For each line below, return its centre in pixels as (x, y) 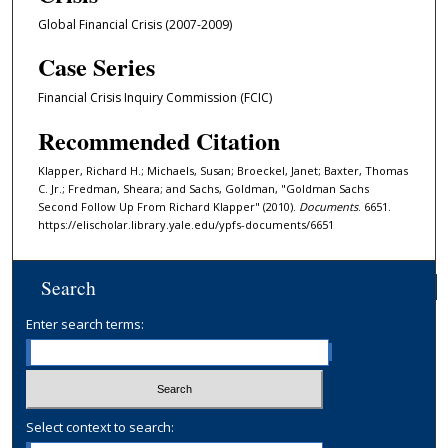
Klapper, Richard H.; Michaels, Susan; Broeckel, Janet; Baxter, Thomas (222, 170)
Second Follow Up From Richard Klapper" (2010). (168, 206)
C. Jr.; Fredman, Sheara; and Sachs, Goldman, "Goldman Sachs (203, 188)
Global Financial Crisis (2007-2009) (134, 24)
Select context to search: (100, 426)
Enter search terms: (85, 324)
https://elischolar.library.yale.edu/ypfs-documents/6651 (185, 224)
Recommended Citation (158, 140)
